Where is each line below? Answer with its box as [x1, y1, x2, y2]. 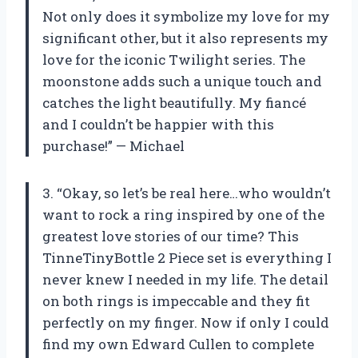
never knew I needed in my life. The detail [42, 270, 328, 289]
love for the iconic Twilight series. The [42, 50, 305, 70]
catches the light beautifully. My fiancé [42, 93, 306, 113]
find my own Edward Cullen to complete [42, 335, 314, 354]
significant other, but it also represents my [42, 29, 328, 48]
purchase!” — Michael [42, 137, 185, 156]
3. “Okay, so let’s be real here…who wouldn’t [42, 184, 331, 203]
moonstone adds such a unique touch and [42, 72, 322, 91]
